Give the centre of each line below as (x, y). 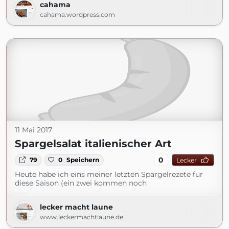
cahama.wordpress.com (77, 15)
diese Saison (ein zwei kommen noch (81, 183)
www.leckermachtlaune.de (82, 217)
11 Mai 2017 (33, 130)
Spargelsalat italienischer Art (93, 144)
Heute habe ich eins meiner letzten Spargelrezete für (109, 175)
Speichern (83, 160)
